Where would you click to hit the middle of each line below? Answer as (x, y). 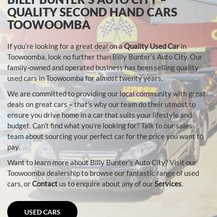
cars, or (20, 184)
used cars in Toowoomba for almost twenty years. (85, 78)
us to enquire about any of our (106, 184)
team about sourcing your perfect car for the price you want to (105, 136)
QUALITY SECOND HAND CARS (92, 12)
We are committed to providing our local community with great (107, 94)
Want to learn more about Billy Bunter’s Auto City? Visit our (102, 163)
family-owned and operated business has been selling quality (103, 68)
